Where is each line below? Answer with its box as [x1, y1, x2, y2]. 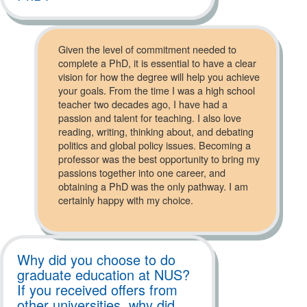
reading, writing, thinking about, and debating [58, 124, 254, 138]
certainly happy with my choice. [58, 193, 193, 207]
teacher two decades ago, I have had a [58, 97, 228, 111]
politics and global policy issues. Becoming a [58, 138, 251, 152]
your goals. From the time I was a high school [58, 83, 255, 97]
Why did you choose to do [17, 249, 175, 269]
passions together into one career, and [58, 165, 225, 180]
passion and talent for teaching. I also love [58, 110, 241, 125]
